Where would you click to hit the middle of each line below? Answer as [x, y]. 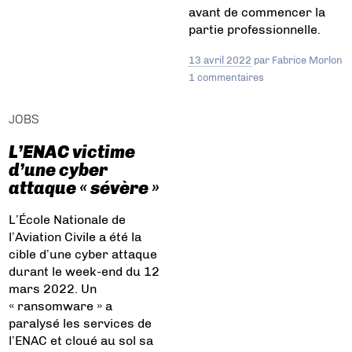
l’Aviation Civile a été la [75, 236]
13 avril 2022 [220, 60]
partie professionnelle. [255, 30]
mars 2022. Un [53, 288]
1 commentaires [226, 78]
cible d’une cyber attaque [83, 254]
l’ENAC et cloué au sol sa [81, 340]
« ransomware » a [61, 306]
